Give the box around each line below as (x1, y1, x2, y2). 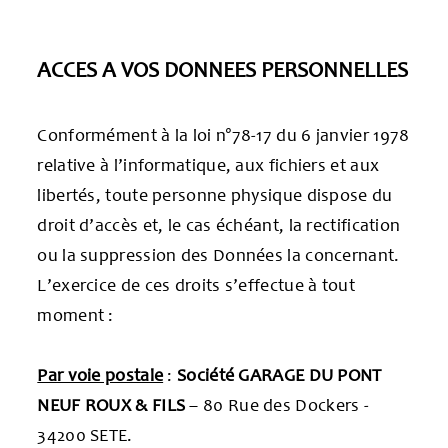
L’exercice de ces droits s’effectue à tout (37, 273, 355, 296)
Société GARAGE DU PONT (177, 363, 382, 386)
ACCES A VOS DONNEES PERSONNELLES (37, 55, 409, 83)
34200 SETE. (37, 423, 133, 446)
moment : (37, 303, 114, 326)
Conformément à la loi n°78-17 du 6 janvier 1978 (37, 123, 410, 146)
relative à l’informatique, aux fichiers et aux (37, 153, 380, 176)
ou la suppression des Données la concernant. (37, 243, 400, 266)
